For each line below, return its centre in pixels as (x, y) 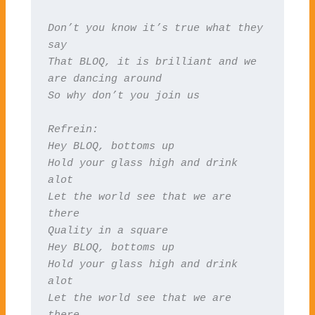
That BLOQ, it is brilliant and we (152, 62)
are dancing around (104, 78)
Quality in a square (108, 230)
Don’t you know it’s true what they (155, 28)
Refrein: (73, 129)
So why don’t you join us (123, 95)
